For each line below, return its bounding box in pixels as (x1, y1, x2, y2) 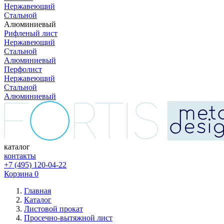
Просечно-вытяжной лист (24, 213, 112, 222)
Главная (24, 186, 51, 195)
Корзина (4, 169, 32, 178)
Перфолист (4, 65, 42, 73)
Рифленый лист (4, 29, 57, 37)
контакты (4, 151, 36, 160)
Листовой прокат (24, 204, 83, 213)
